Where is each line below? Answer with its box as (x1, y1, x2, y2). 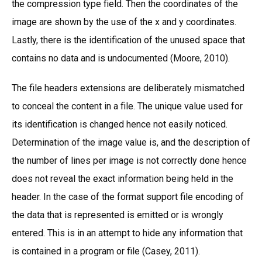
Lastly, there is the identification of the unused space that (12, 34, 245, 46)
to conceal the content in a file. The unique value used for (12, 100, 243, 112)
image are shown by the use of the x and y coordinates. (12, 16, 236, 27)
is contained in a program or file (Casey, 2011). (12, 245, 200, 257)
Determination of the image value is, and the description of (12, 136, 250, 148)
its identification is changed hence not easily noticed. (12, 118, 227, 130)
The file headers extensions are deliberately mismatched (12, 82, 244, 94)
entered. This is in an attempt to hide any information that (12, 227, 243, 239)
